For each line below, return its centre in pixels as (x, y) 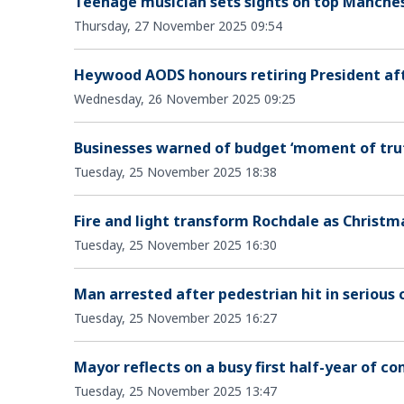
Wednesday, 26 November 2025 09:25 (185, 98)
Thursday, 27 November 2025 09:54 (178, 25)
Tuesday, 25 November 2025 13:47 (175, 390)
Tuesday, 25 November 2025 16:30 (175, 244)
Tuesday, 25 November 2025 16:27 (175, 317)
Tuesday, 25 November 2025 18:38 (175, 171)
